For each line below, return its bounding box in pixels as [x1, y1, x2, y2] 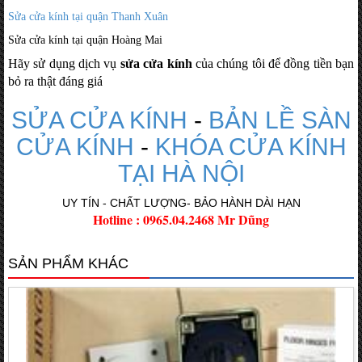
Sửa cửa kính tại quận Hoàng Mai [8, 33, 162, 46]
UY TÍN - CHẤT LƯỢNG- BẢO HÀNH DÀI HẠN [61, 196, 301, 209]
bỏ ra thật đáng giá [8, 74, 103, 88]
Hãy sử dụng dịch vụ [8, 56, 120, 70]
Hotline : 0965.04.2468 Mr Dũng [93, 209, 269, 229]
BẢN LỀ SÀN [208, 106, 351, 133]
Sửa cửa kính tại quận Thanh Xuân [8, 10, 168, 23]
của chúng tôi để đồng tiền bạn [192, 56, 355, 70]
